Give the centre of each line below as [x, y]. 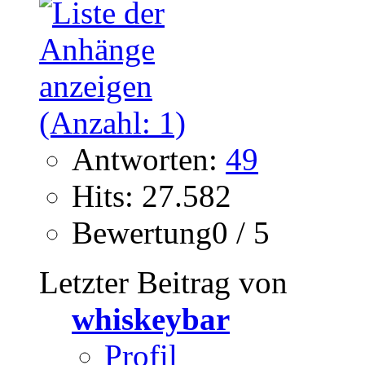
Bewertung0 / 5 [171, 233]
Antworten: [149, 160]
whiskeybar [151, 319]
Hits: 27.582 [152, 196]
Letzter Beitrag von [163, 283]
